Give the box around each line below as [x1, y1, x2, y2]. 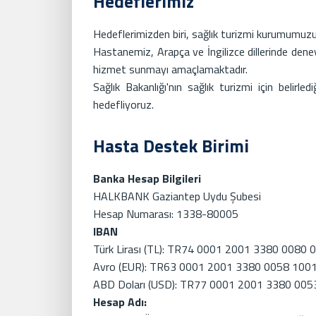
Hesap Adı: [93, 293, 147, 310]
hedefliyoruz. [93, 95, 154, 113]
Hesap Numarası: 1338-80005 [93, 205, 238, 222]
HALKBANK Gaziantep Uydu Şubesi [93, 187, 261, 205]
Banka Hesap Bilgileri [93, 169, 201, 187]
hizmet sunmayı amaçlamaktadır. [93, 60, 248, 78]
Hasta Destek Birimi [93, 132, 249, 159]
